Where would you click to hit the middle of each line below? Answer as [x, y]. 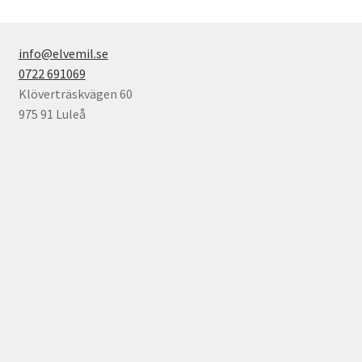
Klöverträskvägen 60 [75, 94]
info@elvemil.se [63, 54]
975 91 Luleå [52, 114]
